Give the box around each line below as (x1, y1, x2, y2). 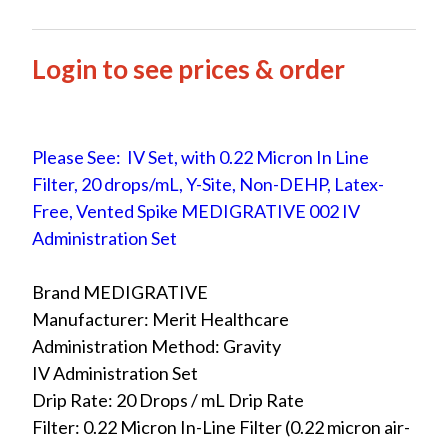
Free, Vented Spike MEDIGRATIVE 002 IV (32, 199, 360, 222)
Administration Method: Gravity (32, 334, 281, 357)
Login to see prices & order (32, 52, 345, 85)
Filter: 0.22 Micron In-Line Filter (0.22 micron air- (32, 415, 410, 438)
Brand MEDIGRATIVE (32, 280, 208, 303)
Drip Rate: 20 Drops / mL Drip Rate (32, 388, 304, 411)
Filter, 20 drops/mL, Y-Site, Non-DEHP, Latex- (32, 172, 384, 195)
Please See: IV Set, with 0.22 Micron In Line (32, 145, 369, 168)
